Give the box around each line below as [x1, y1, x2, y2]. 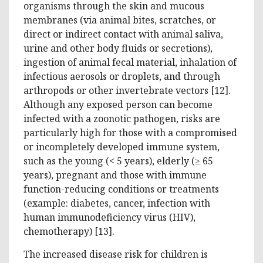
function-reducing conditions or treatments [23, 182, 219, 195]
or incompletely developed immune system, [23, 140, 220, 153]
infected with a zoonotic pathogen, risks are [23, 112, 220, 125]
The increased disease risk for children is [23, 247, 208, 261]
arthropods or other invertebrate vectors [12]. [23, 83, 231, 97]
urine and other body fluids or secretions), [23, 41, 213, 55]
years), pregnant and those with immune [23, 168, 207, 181]
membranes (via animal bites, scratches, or [23, 13, 216, 26]
